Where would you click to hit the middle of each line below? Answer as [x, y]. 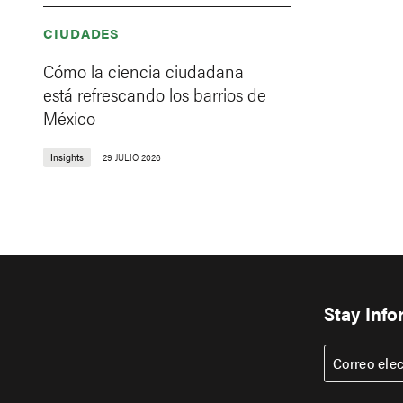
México [69, 117]
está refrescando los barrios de [155, 94]
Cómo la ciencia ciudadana [143, 71]
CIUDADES [82, 33]
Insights [67, 157]
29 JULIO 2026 [132, 157]
